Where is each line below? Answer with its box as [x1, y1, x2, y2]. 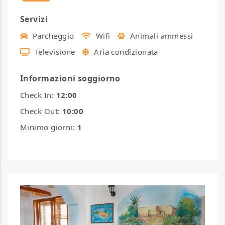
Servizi [20, 14, 48, 25]
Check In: [20, 90, 56, 100]
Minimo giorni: [20, 122, 77, 133]
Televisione [32, 47, 75, 57]
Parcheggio [30, 31, 74, 41]
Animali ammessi [128, 31, 193, 41]
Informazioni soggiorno [20, 73, 121, 84]
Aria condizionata [91, 47, 158, 57]
